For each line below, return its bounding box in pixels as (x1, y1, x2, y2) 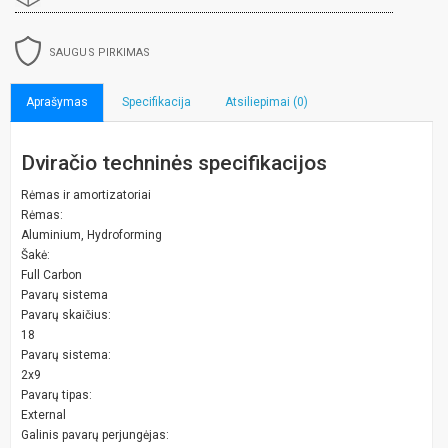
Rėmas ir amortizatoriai (21, 187, 151, 202)
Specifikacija (122, 94, 191, 109)
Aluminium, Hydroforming (21, 227, 162, 242)
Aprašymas (26, 94, 88, 109)
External (21, 407, 66, 422)
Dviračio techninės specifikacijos (21, 150, 327, 175)
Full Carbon (21, 267, 82, 282)
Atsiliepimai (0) (225, 94, 308, 109)
